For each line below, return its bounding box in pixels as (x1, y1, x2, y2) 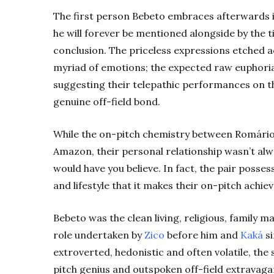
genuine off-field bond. (53, 95, 160, 108)
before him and (165, 229, 240, 242)
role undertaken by (53, 229, 144, 242)
